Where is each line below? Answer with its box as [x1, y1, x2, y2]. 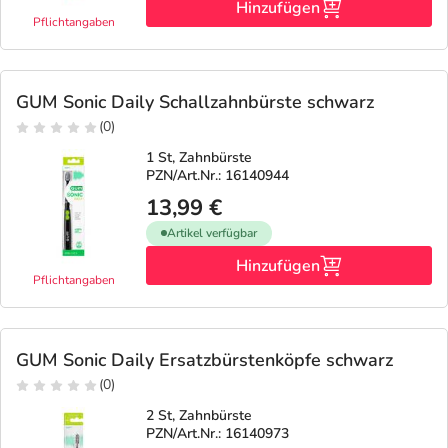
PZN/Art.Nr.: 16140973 [146, 423, 289, 443]
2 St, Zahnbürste [146, 405, 252, 425]
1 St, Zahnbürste [146, 147, 252, 167]
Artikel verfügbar [167, 224, 257, 241]
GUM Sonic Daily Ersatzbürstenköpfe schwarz [16, 347, 393, 372]
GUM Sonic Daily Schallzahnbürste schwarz [16, 89, 374, 114]
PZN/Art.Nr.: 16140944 [146, 165, 289, 185]
